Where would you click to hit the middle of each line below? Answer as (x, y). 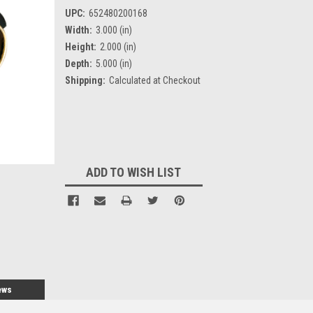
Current (81, 132)
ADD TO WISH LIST (134, 172)
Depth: (78, 63)
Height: (80, 46)
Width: (78, 30)
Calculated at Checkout (154, 80)
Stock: (78, 147)
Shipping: (85, 80)
